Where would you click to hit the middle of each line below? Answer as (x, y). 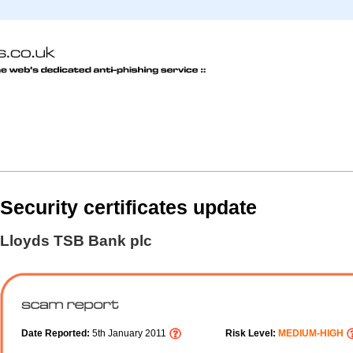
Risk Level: (252, 334)
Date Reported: (57, 334)
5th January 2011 (130, 334)
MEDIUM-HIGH (311, 334)
